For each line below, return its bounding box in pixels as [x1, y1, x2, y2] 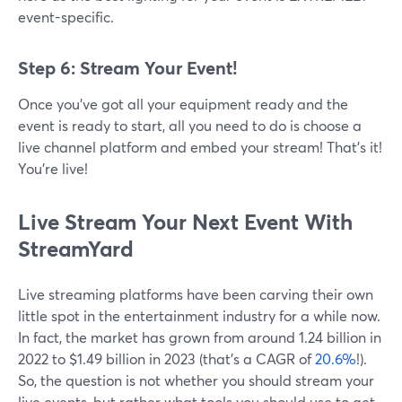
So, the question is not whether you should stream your [18, 371, 374, 390]
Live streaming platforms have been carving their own [18, 284, 373, 304]
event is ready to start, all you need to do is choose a [18, 116, 362, 135]
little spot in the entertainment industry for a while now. [18, 306, 380, 326]
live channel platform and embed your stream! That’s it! [18, 137, 382, 157]
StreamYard [18, 234, 134, 264]
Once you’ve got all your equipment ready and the [18, 94, 348, 114]
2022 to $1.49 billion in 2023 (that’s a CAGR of [18, 349, 311, 369]
